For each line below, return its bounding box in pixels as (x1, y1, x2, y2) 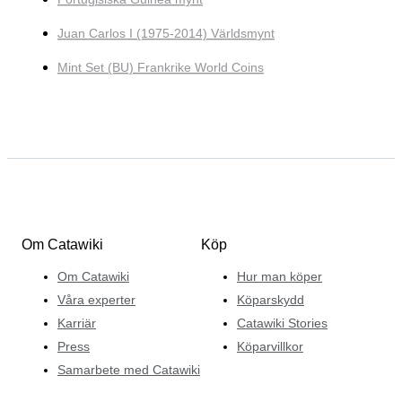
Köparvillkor (237, 338, 303, 354)
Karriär (57, 315, 96, 330)
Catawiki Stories (237, 315, 328, 330)
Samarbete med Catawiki (57, 362, 200, 377)
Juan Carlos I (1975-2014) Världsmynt (57, 26, 275, 41)
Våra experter (57, 292, 135, 307)
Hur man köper (237, 268, 322, 284)
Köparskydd (237, 292, 304, 307)
